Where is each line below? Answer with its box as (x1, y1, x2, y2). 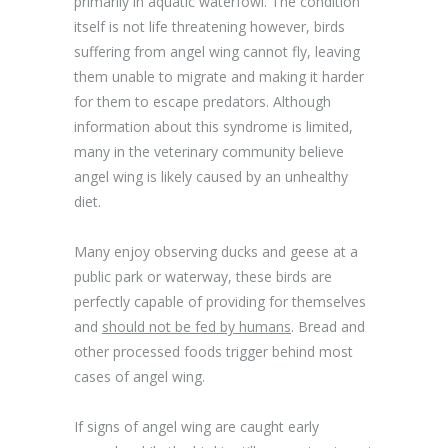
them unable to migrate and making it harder (74, 67, 364, 86)
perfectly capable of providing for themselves (74, 292, 366, 311)
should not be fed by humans (102, 317, 291, 336)
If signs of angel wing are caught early (74, 417, 319, 436)
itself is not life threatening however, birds (74, 17, 345, 36)
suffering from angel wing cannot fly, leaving (74, 42, 360, 61)
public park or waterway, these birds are (74, 267, 332, 286)
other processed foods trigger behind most (74, 342, 353, 361)
